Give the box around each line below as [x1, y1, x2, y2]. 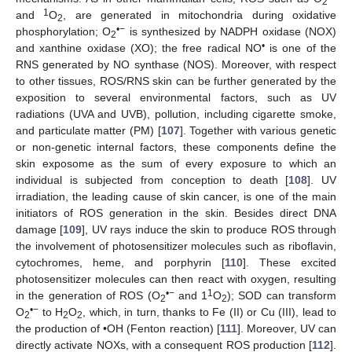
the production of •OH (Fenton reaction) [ [16, 321, 220, 335]
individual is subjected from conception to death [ [16, 173, 289, 186]
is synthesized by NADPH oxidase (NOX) [125, 24, 337, 38]
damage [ [16, 222, 64, 236]
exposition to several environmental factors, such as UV [16, 90, 336, 104]
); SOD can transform [227, 288, 337, 302]
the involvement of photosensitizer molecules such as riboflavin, [16, 239, 336, 252]
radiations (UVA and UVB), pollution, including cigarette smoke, [16, 107, 336, 120]
